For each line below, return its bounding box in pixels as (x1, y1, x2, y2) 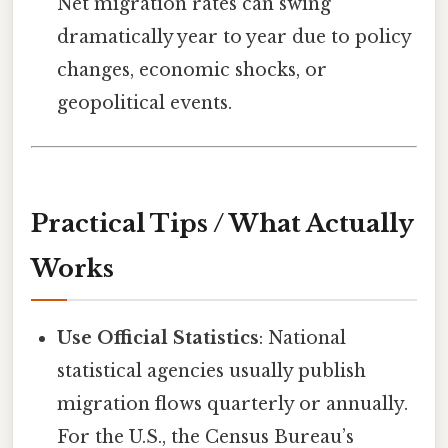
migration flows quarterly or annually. (57, 392, 409, 415)
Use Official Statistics (57, 326, 260, 349)
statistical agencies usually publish (57, 359, 367, 382)
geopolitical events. (57, 91, 233, 114)
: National (259, 326, 347, 349)
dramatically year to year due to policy (57, 25, 412, 48)
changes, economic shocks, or (57, 58, 328, 81)
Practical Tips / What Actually (31, 208, 414, 238)
